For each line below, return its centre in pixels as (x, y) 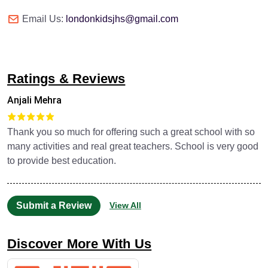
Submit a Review (54, 205)
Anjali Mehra (34, 100)
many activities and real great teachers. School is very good (133, 146)
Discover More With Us (80, 243)
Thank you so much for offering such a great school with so (131, 132)
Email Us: (44, 19)
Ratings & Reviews (66, 78)
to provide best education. (62, 160)
